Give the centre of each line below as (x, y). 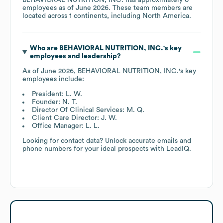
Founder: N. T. (55, 102)
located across (46, 16)
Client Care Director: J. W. (74, 118)
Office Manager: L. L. (66, 126)
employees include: (53, 79)
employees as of (49, 8)
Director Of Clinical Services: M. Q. (88, 110)
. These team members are (151, 8)
